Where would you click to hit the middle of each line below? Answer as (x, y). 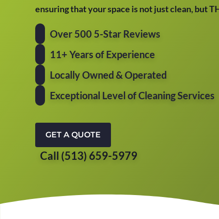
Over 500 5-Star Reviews (105, 34)
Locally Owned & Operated (108, 75)
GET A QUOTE (73, 135)
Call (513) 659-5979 (89, 156)
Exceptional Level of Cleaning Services (132, 95)
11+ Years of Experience (102, 54)
